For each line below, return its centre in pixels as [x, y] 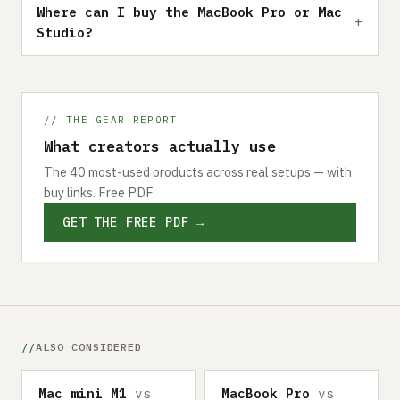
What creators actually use [160, 146]
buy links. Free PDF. [100, 192]
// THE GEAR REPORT [111, 119]
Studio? [65, 32]
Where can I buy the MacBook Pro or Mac [189, 12]
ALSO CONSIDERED [89, 346]
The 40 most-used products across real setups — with [198, 171]
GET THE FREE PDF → [134, 222]
